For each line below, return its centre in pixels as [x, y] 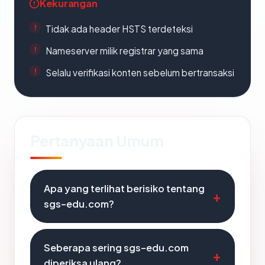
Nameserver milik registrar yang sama [125, 51]
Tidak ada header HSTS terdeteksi [119, 29]
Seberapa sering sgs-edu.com [116, 248]
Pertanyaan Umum [97, 140]
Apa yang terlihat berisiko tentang [124, 188]
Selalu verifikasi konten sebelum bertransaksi [140, 72]
